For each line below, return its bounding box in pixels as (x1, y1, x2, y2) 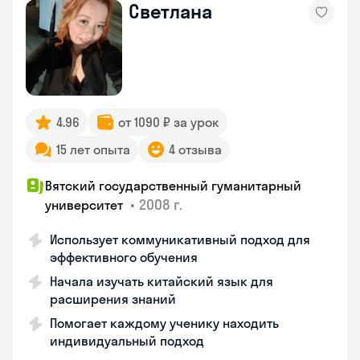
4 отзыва (169, 141, 222, 157)
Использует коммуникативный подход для (50, 231, 310, 247)
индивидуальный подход (50, 333, 204, 349)
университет (45, 197, 126, 213)
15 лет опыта (56, 141, 130, 157)
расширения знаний (50, 291, 176, 307)
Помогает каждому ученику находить (50, 315, 279, 331)
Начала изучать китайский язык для (50, 273, 273, 289)
